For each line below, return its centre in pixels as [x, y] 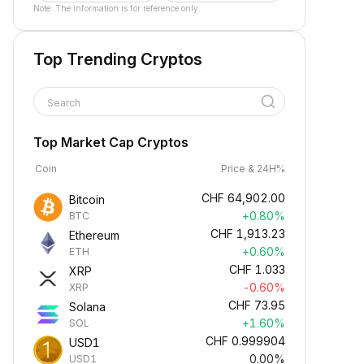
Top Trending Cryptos [118, 59]
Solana [87, 307]
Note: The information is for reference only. [117, 8]
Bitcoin [87, 199]
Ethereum [94, 235]
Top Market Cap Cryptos [111, 142]
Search [65, 103]
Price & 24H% [253, 169]
